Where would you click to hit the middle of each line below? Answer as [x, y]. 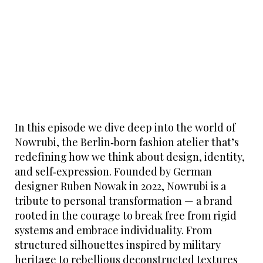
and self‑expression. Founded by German [113, 171]
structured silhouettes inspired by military [118, 245]
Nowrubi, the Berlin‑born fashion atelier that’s [127, 142]
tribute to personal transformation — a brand [124, 200]
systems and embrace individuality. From [113, 230]
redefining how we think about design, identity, [130, 156]
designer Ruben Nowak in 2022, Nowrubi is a [120, 186]
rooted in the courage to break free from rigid [126, 215]
